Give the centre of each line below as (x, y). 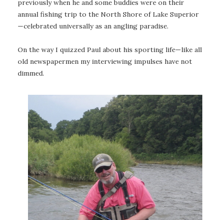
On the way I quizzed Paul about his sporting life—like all (110, 50)
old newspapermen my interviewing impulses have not (105, 62)
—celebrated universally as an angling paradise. (93, 26)
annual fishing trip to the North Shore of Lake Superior (108, 14)
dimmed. (31, 73)
